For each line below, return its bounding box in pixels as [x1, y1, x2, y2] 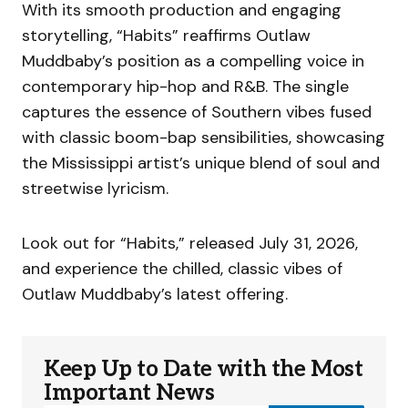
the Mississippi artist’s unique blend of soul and [22, 152, 380, 175]
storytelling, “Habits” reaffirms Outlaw [22, 25, 311, 47]
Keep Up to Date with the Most [44, 356, 363, 383]
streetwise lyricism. [22, 178, 168, 200]
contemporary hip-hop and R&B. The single [22, 76, 349, 98]
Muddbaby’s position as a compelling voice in [22, 50, 364, 73]
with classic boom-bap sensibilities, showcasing [22, 127, 385, 149]
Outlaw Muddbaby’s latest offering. [22, 283, 288, 306]
